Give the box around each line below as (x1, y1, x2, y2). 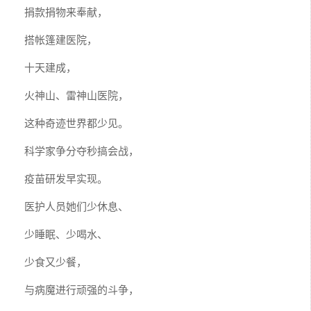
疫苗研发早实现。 (24, 170, 108, 185)
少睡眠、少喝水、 (24, 226, 108, 241)
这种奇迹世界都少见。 (24, 115, 128, 130)
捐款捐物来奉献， (24, 3, 108, 19)
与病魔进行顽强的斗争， (24, 281, 139, 296)
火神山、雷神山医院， (24, 87, 128, 102)
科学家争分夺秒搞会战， (24, 142, 139, 158)
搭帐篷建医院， (24, 31, 97, 47)
